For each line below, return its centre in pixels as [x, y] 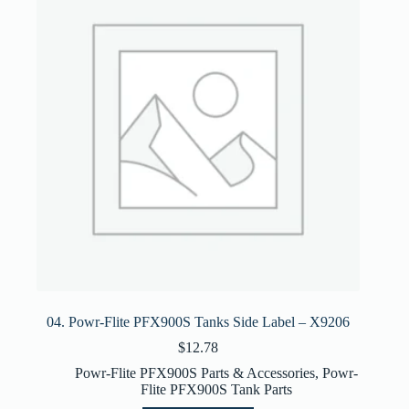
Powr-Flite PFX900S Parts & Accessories [195, 372]
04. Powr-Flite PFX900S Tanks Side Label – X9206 [199, 321]
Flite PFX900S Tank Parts [217, 389]
